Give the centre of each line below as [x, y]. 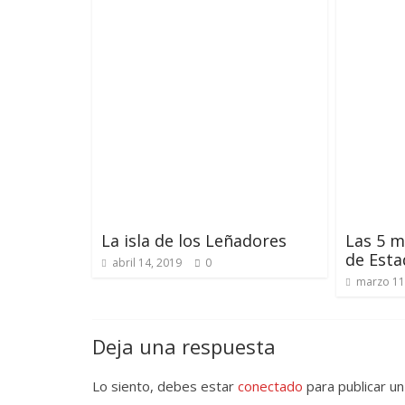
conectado [270, 386]
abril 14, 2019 [147, 263]
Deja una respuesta [184, 346]
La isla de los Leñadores [194, 240]
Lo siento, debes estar [165, 386]
